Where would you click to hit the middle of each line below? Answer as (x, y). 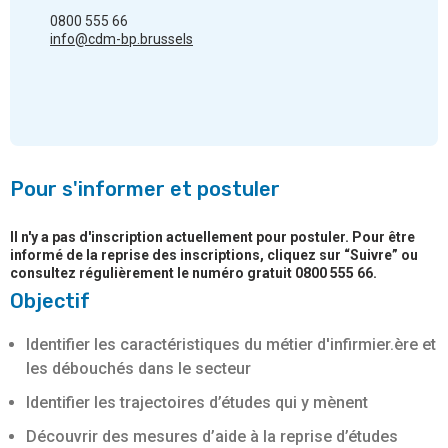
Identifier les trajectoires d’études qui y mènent (197, 402)
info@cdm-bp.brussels (121, 38)
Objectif (50, 300)
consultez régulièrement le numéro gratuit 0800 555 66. (193, 272)
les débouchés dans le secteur (138, 368)
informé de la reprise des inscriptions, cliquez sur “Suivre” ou (214, 254)
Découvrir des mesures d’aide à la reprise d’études (212, 436)
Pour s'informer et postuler (145, 188)
